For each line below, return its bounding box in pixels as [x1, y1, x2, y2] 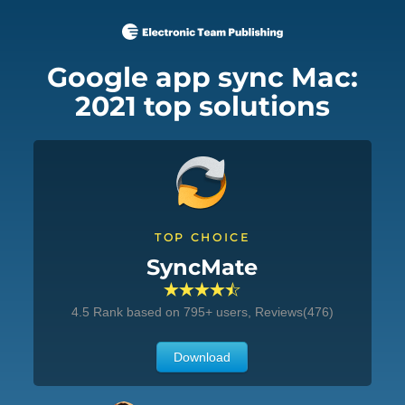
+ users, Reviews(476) [204, 305, 334, 319]
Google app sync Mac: [47, 61, 358, 94]
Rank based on [92, 305, 184, 319]
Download [174, 350, 231, 364]
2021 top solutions [75, 89, 330, 123]
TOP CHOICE [155, 231, 250, 244]
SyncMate [146, 254, 259, 280]
